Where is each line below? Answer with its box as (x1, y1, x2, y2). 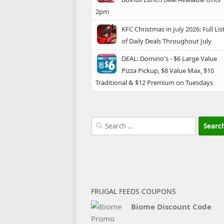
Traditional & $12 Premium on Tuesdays (95, 78, 213, 87)
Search (90, 117, 113, 127)
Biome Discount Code (131, 201, 211, 211)
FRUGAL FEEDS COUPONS (91, 186, 176, 196)
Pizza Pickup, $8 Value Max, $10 (121, 66, 214, 75)
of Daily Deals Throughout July (121, 36, 211, 45)
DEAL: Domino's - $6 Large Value (121, 54, 217, 63)
